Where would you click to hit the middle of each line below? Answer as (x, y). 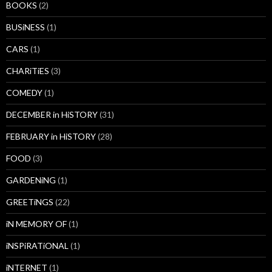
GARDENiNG (31, 180)
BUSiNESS (25, 27)
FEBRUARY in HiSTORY (51, 137)
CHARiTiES (28, 71)
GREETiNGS (30, 202)
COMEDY (24, 93)
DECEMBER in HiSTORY (52, 115)
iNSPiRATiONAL (37, 246)
